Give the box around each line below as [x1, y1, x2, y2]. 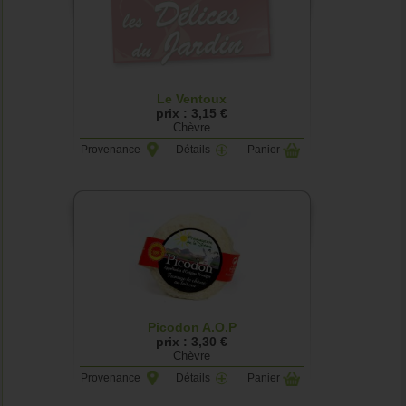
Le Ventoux [157, 92, 227, 106]
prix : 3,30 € [156, 334, 228, 349]
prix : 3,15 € [156, 106, 228, 121]
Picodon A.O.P [147, 320, 237, 334]
